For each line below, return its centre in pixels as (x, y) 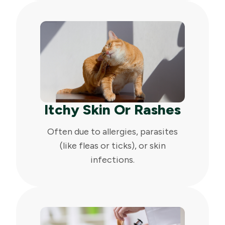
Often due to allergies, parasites (113, 131)
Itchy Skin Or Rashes (113, 109)
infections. (113, 159)
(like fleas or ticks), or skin (113, 145)
